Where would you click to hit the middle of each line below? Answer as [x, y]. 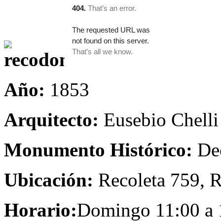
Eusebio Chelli [159, 120]
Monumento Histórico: [98, 150]
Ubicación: [49, 180]
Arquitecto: [51, 120]
